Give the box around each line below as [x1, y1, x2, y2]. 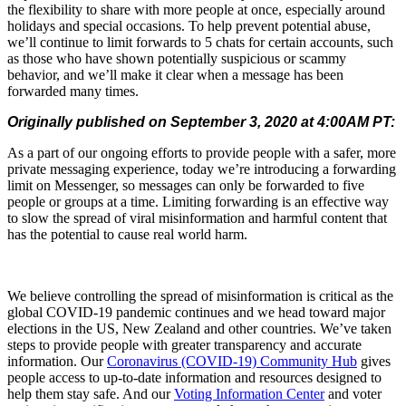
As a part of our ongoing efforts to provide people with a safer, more [7, 144, 396, 160]
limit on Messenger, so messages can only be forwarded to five [7, 177, 364, 193]
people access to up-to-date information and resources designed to [7, 369, 382, 385]
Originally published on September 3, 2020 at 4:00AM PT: [7, 113, 395, 130]
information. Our [7, 353, 107, 369]
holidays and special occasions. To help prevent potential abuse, [7, 17, 371, 34]
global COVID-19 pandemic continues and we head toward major [7, 304, 385, 320]
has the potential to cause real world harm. [7, 226, 247, 242]
